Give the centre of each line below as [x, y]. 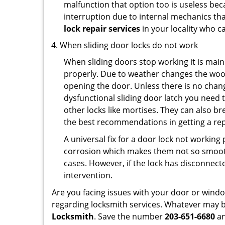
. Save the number [129, 216]
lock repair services [102, 29]
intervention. [91, 175]
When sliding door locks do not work [129, 45]
